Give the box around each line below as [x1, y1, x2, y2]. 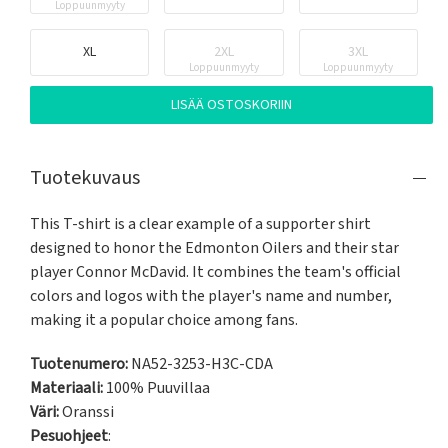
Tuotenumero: [30, 353, 128, 376]
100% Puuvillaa [103, 377, 210, 400]
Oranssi [62, 401, 114, 424]
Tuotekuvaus [30, 164, 140, 193]
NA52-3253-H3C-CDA [128, 353, 273, 376]
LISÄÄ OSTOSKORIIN [171, 95, 292, 116]
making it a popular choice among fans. [30, 309, 298, 332]
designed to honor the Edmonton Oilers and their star [30, 237, 399, 260]
